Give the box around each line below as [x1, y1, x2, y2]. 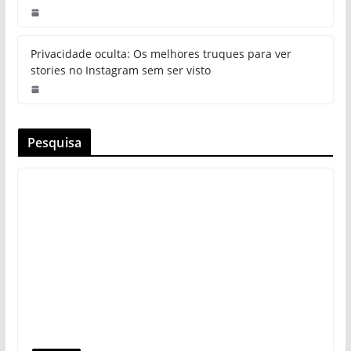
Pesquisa [27, 134, 81, 152]
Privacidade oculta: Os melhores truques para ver [30, 46, 291, 62]
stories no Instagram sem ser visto [30, 63, 211, 78]
